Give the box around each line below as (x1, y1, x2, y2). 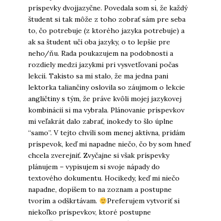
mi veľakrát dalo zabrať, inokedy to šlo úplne (28, 117, 173, 126)
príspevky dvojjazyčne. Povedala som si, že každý (28, 3, 187, 13)
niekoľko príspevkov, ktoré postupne (28, 208, 151, 217)
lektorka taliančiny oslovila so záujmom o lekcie (28, 83, 185, 92)
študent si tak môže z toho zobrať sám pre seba (28, 15, 185, 24)
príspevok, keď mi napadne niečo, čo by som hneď (28, 140, 190, 149)
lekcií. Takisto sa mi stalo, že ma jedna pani (28, 72, 168, 81)
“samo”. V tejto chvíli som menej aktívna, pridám (28, 128, 185, 138)
